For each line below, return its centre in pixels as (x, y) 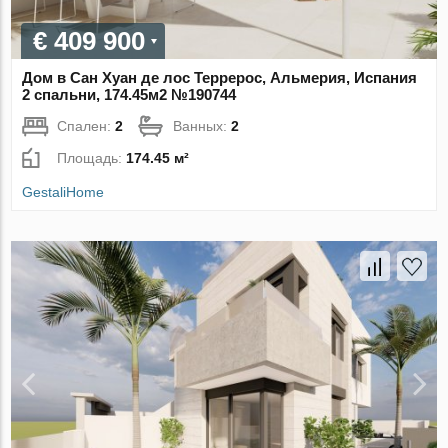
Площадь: (92, 158)
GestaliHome (63, 192)
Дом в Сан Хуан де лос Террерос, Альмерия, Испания (220, 78)
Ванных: (202, 126)
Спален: (86, 126)
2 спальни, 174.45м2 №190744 (129, 95)
